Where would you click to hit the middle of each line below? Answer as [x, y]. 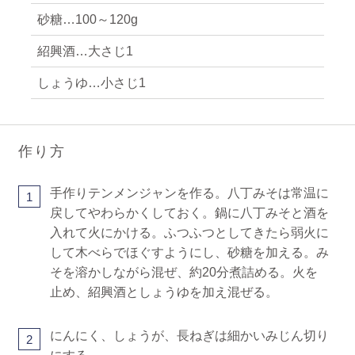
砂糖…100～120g [87, 19]
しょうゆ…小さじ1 [91, 82]
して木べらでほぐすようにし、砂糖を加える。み [189, 252]
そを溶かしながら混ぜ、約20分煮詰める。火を [183, 272]
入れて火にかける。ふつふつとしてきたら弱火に [189, 232]
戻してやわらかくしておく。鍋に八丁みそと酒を [189, 212]
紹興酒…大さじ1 [85, 51]
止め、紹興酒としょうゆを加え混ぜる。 [164, 292]
